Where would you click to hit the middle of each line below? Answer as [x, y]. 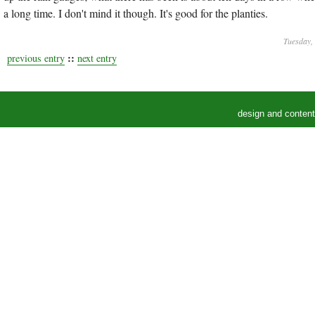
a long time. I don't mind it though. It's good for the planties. [136, 13]
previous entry [36, 58]
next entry [97, 58]
